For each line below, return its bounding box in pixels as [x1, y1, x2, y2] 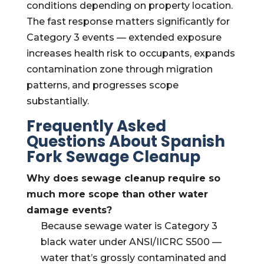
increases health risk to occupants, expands [26, 48, 235, 59]
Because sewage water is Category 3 [40, 220, 217, 232]
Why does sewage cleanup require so [26, 173, 220, 184]
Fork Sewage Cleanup [26, 146, 200, 167]
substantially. [26, 95, 89, 107]
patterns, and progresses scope [26, 80, 179, 91]
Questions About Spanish [26, 131, 225, 152]
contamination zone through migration [26, 64, 213, 75]
